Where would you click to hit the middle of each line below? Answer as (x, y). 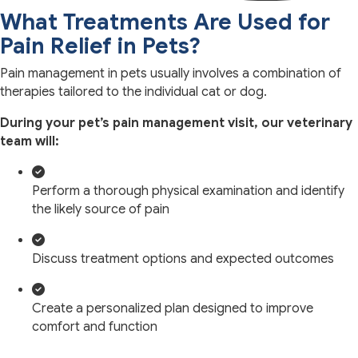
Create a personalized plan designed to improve (173, 309)
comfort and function (95, 327)
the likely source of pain (101, 210)
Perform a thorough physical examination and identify (188, 191)
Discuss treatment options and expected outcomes (183, 259)
